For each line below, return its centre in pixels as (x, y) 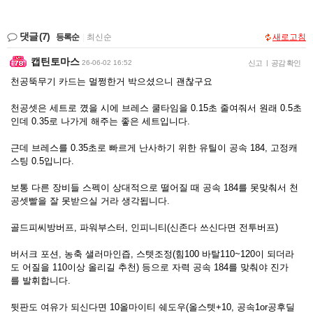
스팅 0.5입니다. (42, 161)
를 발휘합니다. (41, 281)
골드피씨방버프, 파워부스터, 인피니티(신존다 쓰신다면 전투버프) (144, 227)
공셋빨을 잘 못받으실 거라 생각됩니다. (90, 201)
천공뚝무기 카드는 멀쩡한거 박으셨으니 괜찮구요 (111, 81)
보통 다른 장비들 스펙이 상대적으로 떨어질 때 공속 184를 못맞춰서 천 (154, 188)
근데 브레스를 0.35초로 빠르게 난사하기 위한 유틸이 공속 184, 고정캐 (154, 148)
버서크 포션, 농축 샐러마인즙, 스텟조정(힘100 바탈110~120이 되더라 (152, 254)
